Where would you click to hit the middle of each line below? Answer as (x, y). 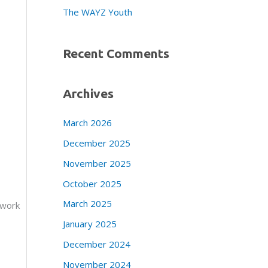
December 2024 (96, 244)
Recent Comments (116, 54)
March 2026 (87, 123)
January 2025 (89, 224)
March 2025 (87, 204)
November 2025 (97, 163)
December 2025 (96, 143)
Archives (88, 94)
